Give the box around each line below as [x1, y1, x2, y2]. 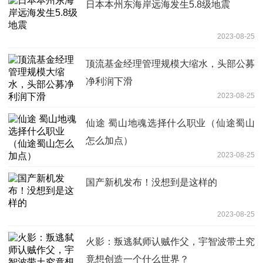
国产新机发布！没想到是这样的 [86, 177, 217, 187]
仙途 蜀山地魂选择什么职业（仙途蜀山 [86, 117, 255, 128]
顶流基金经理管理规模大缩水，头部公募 [86, 58, 255, 69]
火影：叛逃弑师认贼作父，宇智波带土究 [86, 236, 255, 247]
